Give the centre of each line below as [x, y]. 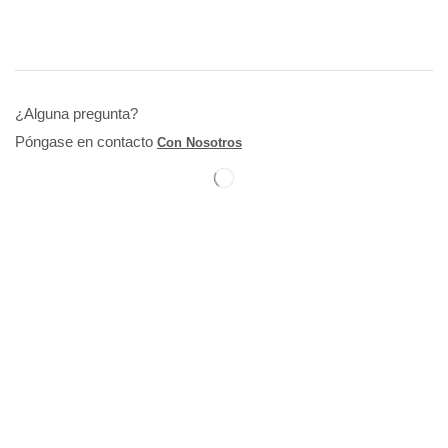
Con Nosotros [199, 142]
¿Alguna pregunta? [76, 113]
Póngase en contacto [86, 141]
